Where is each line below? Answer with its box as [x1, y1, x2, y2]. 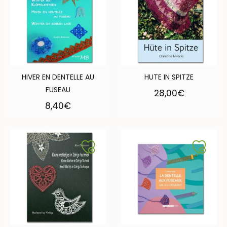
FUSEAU [46, 85, 70, 95]
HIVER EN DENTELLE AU [22, 72, 94, 83]
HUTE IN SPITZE [144, 72, 194, 83]
